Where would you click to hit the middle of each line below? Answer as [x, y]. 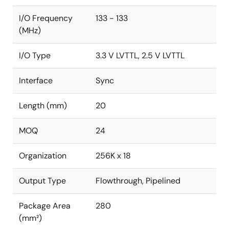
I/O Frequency [46, 18]
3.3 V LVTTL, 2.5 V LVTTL [140, 55]
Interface [36, 81]
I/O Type [35, 55]
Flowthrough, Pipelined [138, 181]
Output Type [42, 181]
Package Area [45, 206]
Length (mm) [43, 106]
